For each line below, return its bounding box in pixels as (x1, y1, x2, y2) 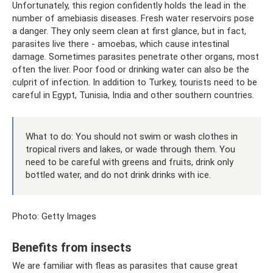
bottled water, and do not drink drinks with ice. (26, 169, 211, 181)
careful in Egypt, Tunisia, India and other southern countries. (12, 90, 254, 101)
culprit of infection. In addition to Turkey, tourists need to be (12, 77, 257, 88)
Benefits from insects (12, 240, 132, 255)
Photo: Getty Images (12, 211, 96, 222)
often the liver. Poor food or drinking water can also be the (12, 64, 249, 76)
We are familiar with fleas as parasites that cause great (12, 260, 238, 272)
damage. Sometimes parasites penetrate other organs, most (12, 51, 259, 63)
